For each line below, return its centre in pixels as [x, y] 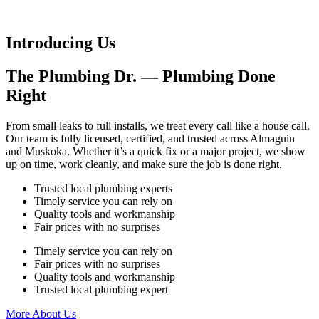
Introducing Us [61, 43]
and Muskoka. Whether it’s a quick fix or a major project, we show [156, 151]
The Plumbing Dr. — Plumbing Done [141, 76]
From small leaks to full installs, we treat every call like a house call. [158, 125]
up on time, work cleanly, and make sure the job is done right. [144, 164]
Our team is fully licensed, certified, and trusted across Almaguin [150, 138]
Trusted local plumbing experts [103, 188]
